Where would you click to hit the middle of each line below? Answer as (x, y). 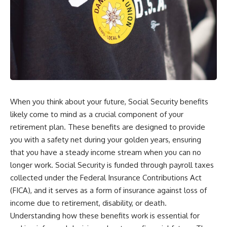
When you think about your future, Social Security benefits (109, 102)
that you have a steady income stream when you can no (106, 153)
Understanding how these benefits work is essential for (105, 216)
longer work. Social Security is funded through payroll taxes (112, 165)
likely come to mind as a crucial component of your (97, 115)
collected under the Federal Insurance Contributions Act (106, 178)
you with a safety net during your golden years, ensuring (106, 140)
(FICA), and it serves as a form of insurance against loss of (108, 191)
